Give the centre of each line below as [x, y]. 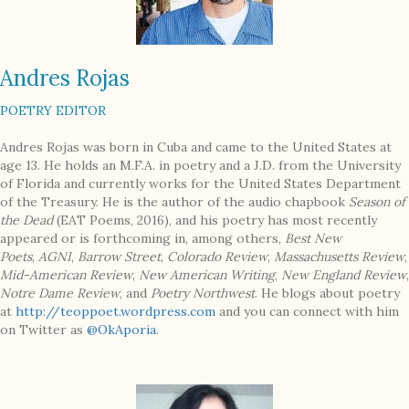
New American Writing [207, 275]
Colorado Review [217, 257]
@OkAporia [121, 330]
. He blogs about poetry [327, 294]
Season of [377, 202]
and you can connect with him [307, 312]
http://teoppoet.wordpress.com [115, 312]
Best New [313, 239]
